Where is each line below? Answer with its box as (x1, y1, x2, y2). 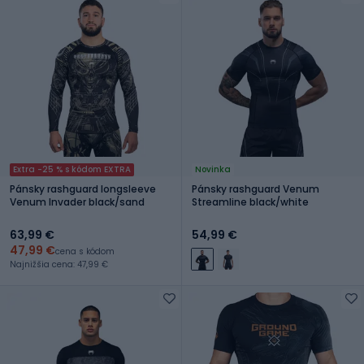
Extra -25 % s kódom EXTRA (13, 162, 131, 175)
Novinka (195, 162, 231, 175)
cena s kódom (55, 245, 115, 258)
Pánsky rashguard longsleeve (10, 181, 156, 196)
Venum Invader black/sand (10, 194, 145, 209)
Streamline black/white (192, 194, 309, 209)
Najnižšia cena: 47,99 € (10, 258, 108, 271)
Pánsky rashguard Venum (192, 181, 319, 196)
